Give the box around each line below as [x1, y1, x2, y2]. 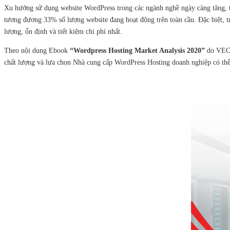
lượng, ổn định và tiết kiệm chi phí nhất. [4, 28, 122, 35]
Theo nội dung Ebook [4, 47, 70, 54]
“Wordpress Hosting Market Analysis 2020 [70, 47, 201, 54]
